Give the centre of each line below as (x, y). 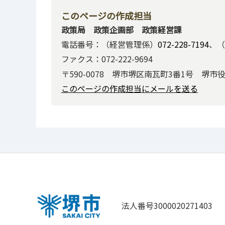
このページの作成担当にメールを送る (130, 89)
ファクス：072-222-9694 (107, 59)
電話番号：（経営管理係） (109, 44)
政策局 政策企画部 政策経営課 (122, 29)
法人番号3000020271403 (167, 206)
